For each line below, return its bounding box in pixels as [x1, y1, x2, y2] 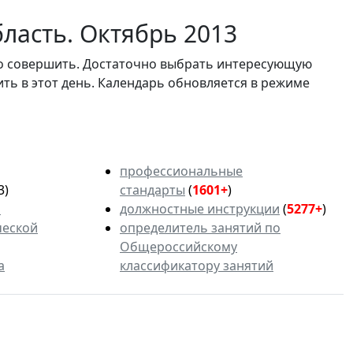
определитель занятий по [120, 218, 281, 236]
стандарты [120, 180, 185, 199]
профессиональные [120, 162, 243, 180]
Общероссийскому [120, 237, 237, 255]
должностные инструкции [120, 199, 280, 217]
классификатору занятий [120, 256, 273, 274]
